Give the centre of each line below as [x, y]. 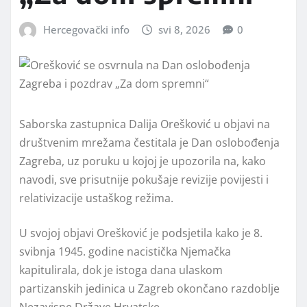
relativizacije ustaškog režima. [96, 198]
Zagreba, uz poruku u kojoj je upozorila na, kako [143, 161]
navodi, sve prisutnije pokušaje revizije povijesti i [144, 179]
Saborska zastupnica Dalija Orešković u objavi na [145, 124]
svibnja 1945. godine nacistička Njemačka [125, 251]
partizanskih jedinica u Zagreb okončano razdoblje [149, 288]
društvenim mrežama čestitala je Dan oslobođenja [149, 142]
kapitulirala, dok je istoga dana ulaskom [121, 270]
